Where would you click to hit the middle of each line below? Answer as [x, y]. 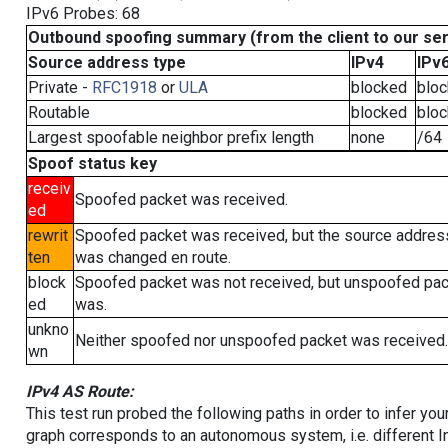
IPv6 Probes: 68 [82, 13]
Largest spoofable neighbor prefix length [170, 137]
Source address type [106, 62]
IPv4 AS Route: [79, 391]
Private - [59, 87]
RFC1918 [124, 87]
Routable [58, 112]
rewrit [47, 235]
